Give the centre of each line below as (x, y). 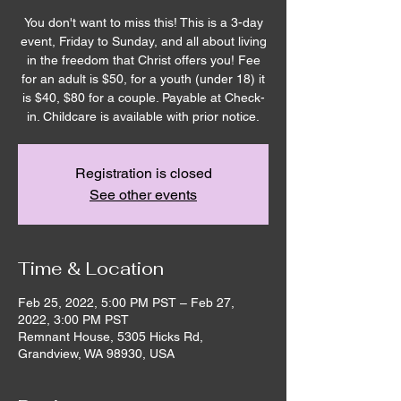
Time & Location (91, 269)
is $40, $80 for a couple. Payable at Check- (143, 98)
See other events (143, 195)
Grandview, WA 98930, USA (96, 354)
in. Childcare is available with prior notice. (143, 116)
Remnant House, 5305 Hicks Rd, (111, 337)
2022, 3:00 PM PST (73, 320)
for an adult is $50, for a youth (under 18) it (143, 79)
